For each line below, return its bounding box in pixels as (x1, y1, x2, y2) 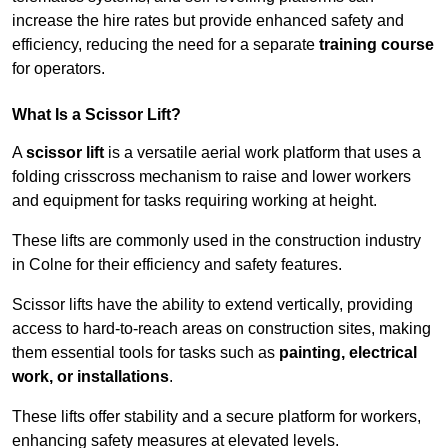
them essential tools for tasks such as (12, 344, 279, 362)
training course (319, 36, 434, 54)
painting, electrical (279, 344, 417, 362)
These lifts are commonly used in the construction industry (12, 232, 421, 250)
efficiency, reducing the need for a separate (12, 36, 319, 54)
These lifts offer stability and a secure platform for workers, (12, 408, 421, 426)
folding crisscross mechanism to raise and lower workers (12, 168, 411, 186)
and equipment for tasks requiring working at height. (12, 192, 377, 210)
